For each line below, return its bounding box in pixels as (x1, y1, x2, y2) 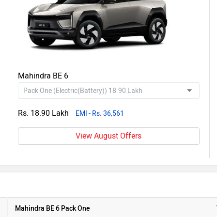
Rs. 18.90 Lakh (17, 108, 69, 118)
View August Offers (76, 131, 142, 140)
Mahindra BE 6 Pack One (15, 204, 90, 213)
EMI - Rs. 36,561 (75, 109, 124, 118)
